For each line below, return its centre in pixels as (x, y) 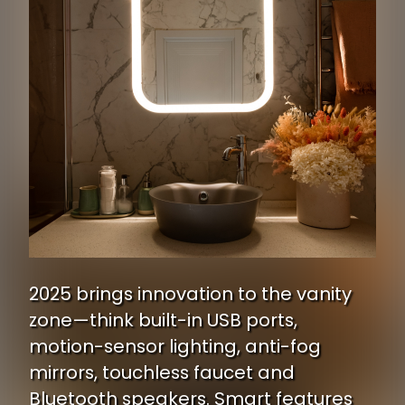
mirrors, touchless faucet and (162, 372)
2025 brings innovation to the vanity (190, 293)
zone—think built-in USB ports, (163, 320)
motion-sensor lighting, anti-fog (175, 346)
